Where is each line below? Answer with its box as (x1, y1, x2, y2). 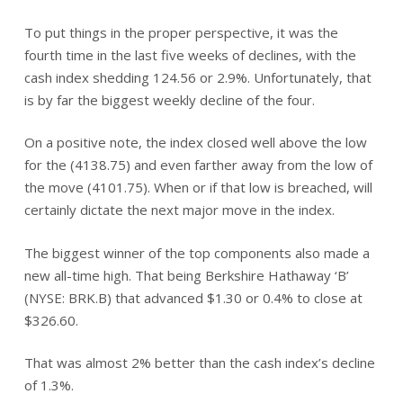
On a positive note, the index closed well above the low (23, 133, 367, 151)
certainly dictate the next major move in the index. (23, 201, 335, 219)
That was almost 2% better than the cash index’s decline (23, 354, 375, 372)
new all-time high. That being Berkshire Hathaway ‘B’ (23, 265, 349, 284)
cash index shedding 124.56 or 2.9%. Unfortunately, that (23, 67, 372, 86)
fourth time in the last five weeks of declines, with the (23, 45, 356, 64)
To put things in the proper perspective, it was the (23, 22, 338, 41)
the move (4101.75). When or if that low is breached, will (23, 178, 372, 196)
